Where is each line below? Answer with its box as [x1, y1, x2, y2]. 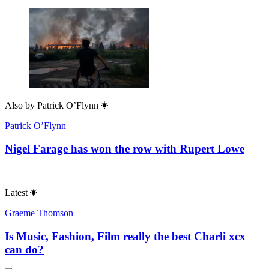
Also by [5, 100, 35, 110]
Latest [5, 187, 28, 198]
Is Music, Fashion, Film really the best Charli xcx [5, 229, 246, 243]
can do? [5, 243, 44, 256]
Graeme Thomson [5, 207, 73, 218]
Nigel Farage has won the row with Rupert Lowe [5, 142, 244, 156]
